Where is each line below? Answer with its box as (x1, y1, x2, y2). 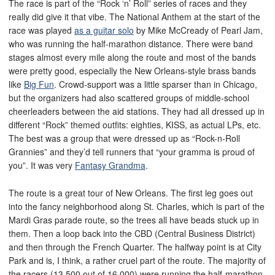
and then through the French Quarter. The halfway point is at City (9, 241, 261, 254)
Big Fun (24, 78, 54, 91)
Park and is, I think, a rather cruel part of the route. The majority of (9, 254, 266, 267)
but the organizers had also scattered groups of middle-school (9, 91, 249, 104)
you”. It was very (9, 159, 75, 172)
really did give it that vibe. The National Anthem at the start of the (9, 10, 260, 23)
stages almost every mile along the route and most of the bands (9, 51, 256, 64)
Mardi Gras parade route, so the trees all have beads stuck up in (9, 214, 259, 227)
